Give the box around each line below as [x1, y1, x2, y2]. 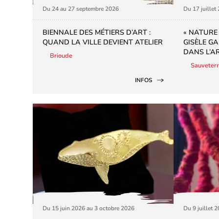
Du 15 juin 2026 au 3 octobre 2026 [43, 204, 135, 212]
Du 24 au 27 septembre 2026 [43, 4, 119, 13]
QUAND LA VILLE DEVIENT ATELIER [43, 37, 163, 47]
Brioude [50, 51, 73, 60]
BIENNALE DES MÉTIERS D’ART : [43, 27, 151, 37]
